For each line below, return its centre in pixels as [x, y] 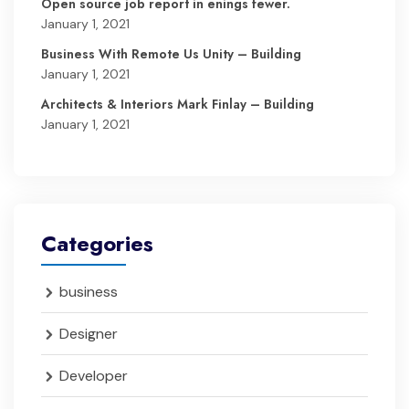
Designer [89, 334]
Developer [94, 376]
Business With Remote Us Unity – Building [171, 54]
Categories [97, 243]
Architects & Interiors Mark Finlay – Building [178, 104]
